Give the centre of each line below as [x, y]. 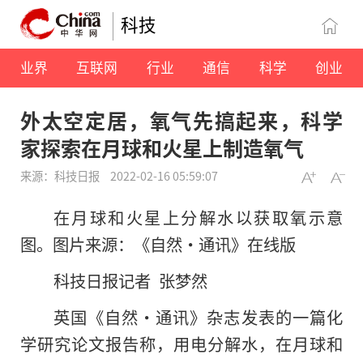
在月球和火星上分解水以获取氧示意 [198, 218]
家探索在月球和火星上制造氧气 [162, 148]
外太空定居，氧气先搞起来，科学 [181, 120]
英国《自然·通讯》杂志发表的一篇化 [198, 317]
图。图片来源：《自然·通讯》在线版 [158, 244]
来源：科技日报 [61, 176]
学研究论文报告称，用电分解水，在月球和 [181, 344]
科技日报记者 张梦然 [130, 281]
